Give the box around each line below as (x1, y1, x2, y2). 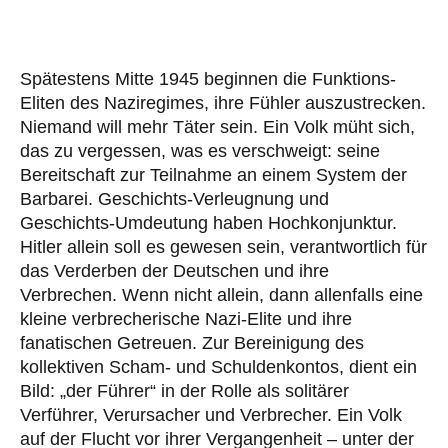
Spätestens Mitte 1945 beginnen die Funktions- (20, 68, 396, 89)
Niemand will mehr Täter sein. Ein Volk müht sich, (20, 116, 415, 137)
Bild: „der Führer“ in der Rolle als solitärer (20, 380, 349, 401)
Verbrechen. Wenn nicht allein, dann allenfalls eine (20, 284, 423, 305)
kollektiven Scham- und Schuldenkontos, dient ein (20, 356, 417, 377)
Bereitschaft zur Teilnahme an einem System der (20, 164, 407, 185)
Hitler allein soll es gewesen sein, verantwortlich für (20, 236, 427, 257)
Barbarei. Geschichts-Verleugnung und (20, 188, 329, 209)
